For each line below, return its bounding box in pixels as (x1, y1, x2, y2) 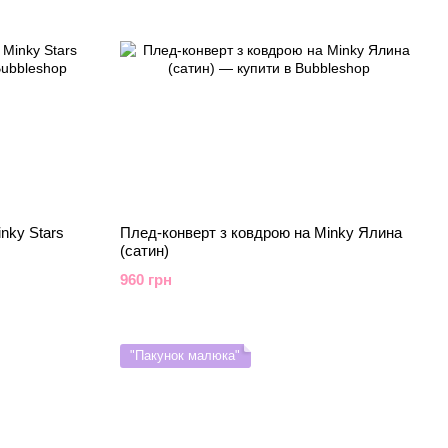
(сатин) (119, 242, 169, 259)
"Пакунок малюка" (129, 348, 240, 363)
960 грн (119, 271, 172, 288)
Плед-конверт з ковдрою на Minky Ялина (119, 224, 402, 241)
